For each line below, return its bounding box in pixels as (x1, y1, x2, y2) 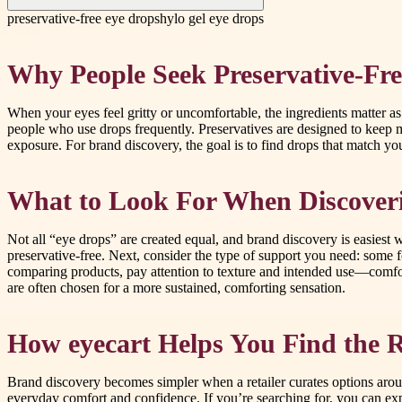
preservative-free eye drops (7, 10, 160, 26)
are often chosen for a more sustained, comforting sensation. (7, 280, 345, 296)
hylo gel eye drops (160, 10, 264, 26)
